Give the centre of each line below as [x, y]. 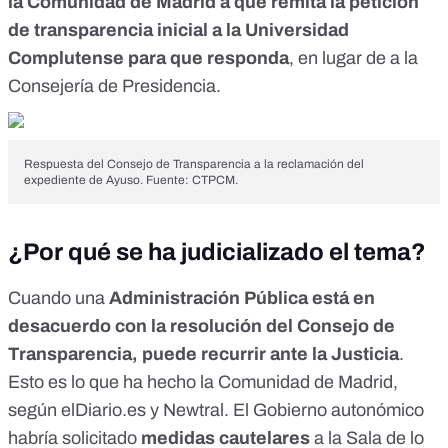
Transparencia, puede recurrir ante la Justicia [203, 354]
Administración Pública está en [242, 298]
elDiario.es [103, 410]
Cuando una [58, 298]
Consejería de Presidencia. [114, 86]
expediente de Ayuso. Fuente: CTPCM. [131, 180]
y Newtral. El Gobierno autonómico [285, 410]
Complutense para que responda [148, 58]
